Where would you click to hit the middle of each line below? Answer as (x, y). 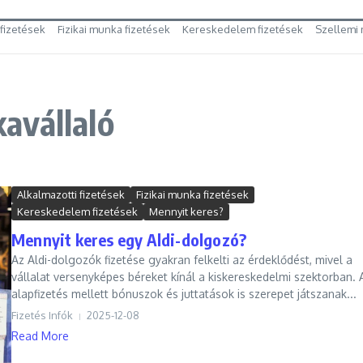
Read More (40, 336)
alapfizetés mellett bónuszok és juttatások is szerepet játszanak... (184, 294)
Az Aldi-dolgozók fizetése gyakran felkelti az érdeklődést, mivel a (182, 260)
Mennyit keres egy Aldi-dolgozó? (129, 239)
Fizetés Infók (42, 315)
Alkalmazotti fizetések (71, 194)
